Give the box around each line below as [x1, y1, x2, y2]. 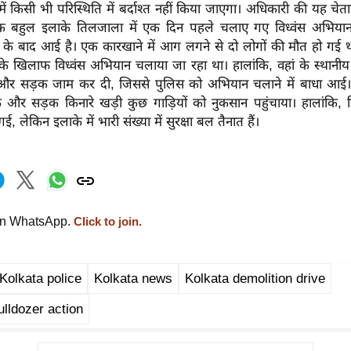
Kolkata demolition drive [185, 271, 325, 287]
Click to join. [71, 215, 142, 229]
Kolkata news [94, 271, 172, 287]
